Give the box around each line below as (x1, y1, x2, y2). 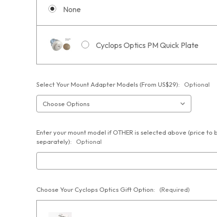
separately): (36, 137, 73, 145)
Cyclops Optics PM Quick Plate (96, 40, 199, 50)
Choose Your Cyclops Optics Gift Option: (36, 185, 156, 193)
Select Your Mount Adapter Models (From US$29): (36, 80, 181, 88)
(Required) (159, 185, 190, 193)
